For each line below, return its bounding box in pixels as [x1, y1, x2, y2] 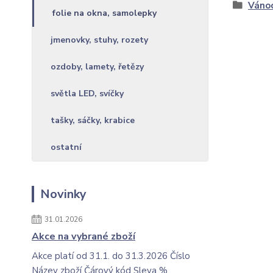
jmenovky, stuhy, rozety [51, 34, 148, 46]
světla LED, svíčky [51, 88, 124, 99]
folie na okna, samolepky [52, 7, 157, 19]
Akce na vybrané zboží [32, 230, 135, 243]
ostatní [51, 141, 82, 153]
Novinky [40, 186, 87, 202]
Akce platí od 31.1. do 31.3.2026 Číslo [32, 250, 190, 262]
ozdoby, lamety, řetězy [51, 61, 144, 73]
